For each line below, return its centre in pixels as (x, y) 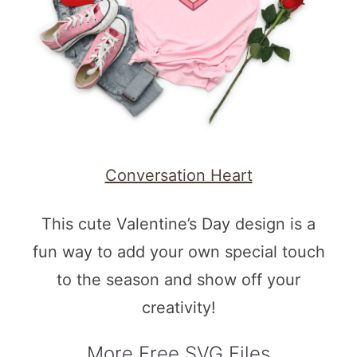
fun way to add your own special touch (178, 252)
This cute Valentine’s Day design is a (178, 224)
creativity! (178, 308)
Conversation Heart (178, 176)
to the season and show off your (178, 280)
